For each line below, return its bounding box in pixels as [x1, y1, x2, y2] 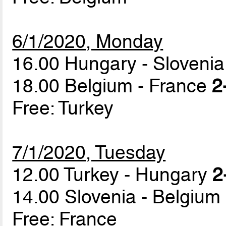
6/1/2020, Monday [12, 30, 163, 52]
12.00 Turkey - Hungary [12, 163, 213, 186]
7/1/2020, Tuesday [12, 141, 166, 163]
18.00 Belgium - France [12, 74, 212, 97]
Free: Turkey [12, 96, 114, 119]
